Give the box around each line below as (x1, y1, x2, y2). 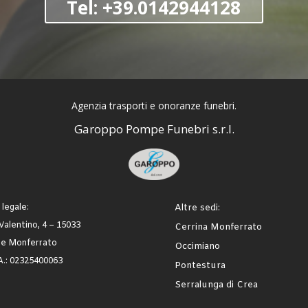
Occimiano (174, 240, 220, 252)
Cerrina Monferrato (174, 221, 262, 233)
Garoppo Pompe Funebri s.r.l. (74, 120, 234, 137)
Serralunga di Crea (174, 278, 258, 291)
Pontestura (174, 259, 225, 272)
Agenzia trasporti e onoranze (71, 98, 203, 112)
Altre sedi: (174, 201, 220, 214)
